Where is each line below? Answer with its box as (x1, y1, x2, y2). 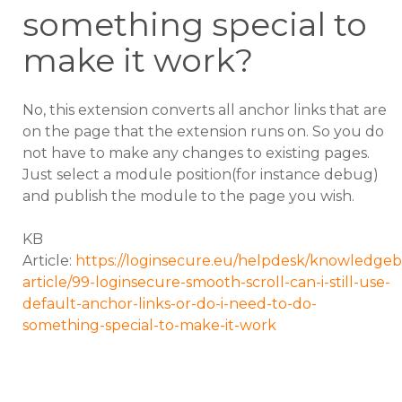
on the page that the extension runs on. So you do (22, 123, 384, 141)
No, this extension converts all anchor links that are (22, 101, 387, 119)
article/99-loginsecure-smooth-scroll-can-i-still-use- (22, 274, 390, 292)
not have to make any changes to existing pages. (22, 144, 370, 162)
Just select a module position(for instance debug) (22, 166, 379, 184)
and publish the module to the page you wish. (22, 188, 354, 205)
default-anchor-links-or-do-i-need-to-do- (22, 295, 317, 313)
